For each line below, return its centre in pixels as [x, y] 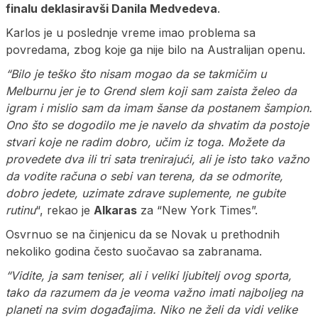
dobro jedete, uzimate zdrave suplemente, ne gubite [146, 193]
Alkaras [115, 210]
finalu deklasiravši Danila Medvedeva [111, 9]
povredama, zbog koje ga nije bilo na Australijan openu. [155, 50]
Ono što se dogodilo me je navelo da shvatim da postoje [157, 125]
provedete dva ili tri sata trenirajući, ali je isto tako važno [158, 159]
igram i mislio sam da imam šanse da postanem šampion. [159, 108]
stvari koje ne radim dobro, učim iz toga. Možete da [145, 142]
